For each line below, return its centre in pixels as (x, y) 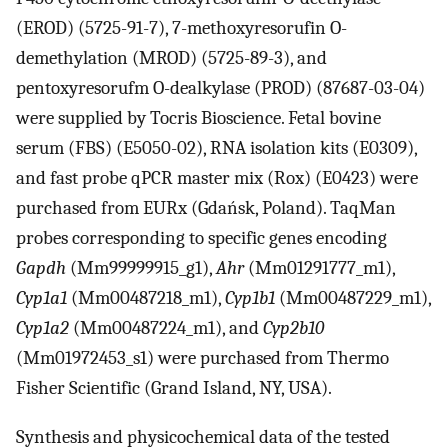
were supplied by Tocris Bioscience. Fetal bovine (198, 117)
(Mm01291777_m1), (319, 267)
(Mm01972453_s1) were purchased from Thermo (202, 357)
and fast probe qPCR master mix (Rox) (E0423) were (217, 177)
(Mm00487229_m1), (353, 297)
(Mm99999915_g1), (141, 267)
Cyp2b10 (293, 327)
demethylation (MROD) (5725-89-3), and (171, 57)
